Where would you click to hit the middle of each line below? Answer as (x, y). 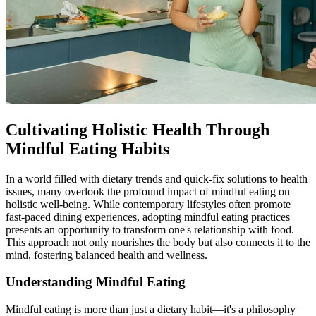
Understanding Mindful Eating (96, 282)
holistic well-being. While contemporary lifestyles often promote (148, 204)
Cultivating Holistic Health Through (138, 129)
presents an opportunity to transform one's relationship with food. (150, 229)
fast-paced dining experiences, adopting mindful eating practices (148, 217)
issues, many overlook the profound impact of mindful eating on (148, 191)
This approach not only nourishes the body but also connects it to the (158, 242)
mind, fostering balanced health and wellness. (107, 255)
